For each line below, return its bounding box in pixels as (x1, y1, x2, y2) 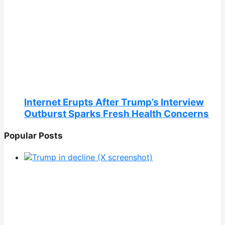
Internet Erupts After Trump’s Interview (24, 96, 204, 108)
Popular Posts (4, 131, 63, 141)
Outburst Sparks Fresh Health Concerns (24, 107, 209, 120)
